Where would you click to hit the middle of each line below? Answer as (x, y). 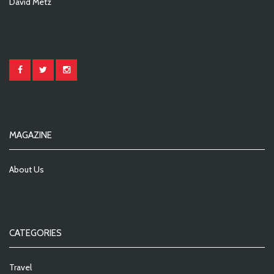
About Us (27, 170)
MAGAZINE (31, 135)
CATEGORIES (35, 233)
